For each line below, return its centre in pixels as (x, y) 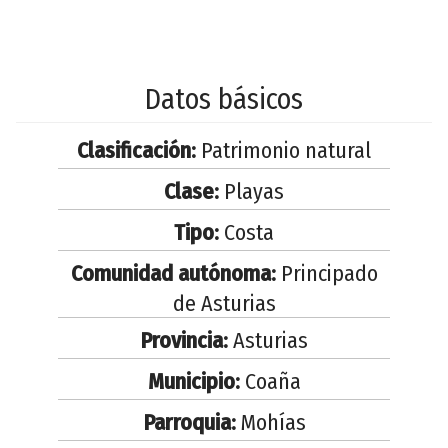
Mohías (270, 422)
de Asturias (224, 303)
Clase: (191, 191)
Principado (326, 273)
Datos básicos (224, 99)
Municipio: (193, 381)
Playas (251, 191)
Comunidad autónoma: (173, 273)
